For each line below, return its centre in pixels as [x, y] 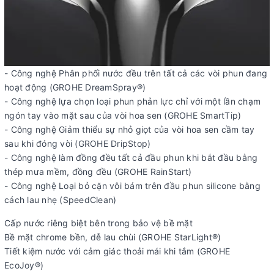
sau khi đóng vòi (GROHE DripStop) [78, 143]
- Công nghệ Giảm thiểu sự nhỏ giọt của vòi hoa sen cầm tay [130, 129]
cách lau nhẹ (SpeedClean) [61, 199]
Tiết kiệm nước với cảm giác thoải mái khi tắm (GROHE [117, 251]
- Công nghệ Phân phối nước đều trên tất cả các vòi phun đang [136, 73]
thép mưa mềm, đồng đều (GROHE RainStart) [98, 171]
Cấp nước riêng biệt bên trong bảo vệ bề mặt [98, 223]
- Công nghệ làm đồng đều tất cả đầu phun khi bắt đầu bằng [131, 157]
